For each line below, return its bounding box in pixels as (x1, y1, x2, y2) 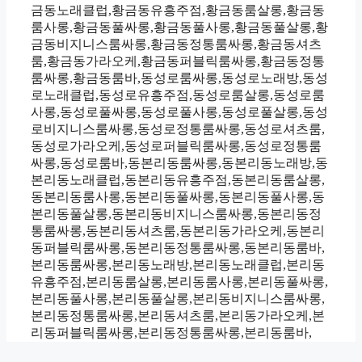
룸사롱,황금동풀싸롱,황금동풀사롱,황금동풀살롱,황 (31, 20, 328, 35)
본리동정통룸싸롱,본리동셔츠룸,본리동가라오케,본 (31, 309, 325, 323)
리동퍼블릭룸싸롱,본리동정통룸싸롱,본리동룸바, (31, 326, 312, 340)
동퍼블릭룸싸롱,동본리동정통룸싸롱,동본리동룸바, (31, 241, 325, 255)
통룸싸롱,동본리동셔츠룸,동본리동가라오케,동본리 (31, 224, 325, 238)
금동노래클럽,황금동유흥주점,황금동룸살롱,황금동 (31, 3, 325, 18)
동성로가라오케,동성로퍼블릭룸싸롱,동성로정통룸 (31, 139, 322, 154)
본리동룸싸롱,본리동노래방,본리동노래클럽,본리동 (31, 258, 325, 272)
